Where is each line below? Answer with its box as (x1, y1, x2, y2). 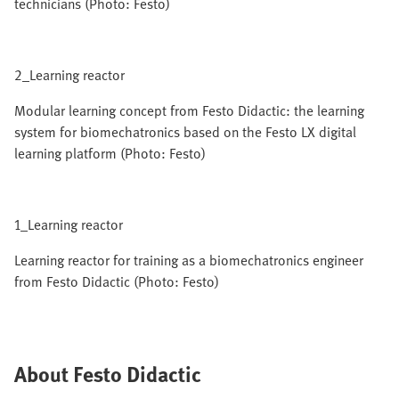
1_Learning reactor (14, 214, 123, 235)
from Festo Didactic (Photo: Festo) (14, 271, 219, 292)
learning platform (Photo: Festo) (14, 142, 206, 164)
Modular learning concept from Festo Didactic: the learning (14, 100, 364, 121)
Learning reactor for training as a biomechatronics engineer (14, 249, 363, 271)
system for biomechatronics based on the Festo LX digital (14, 121, 356, 142)
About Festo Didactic (14, 358, 201, 389)
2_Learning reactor (14, 64, 125, 85)
